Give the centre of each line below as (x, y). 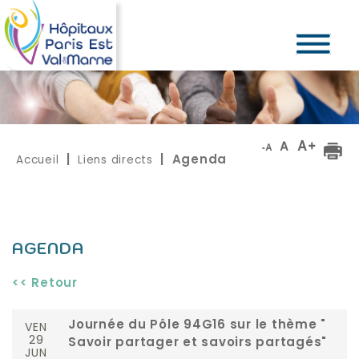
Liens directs (115, 160)
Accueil (38, 160)
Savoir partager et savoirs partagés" (198, 344)
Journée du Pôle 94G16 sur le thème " (197, 326)
